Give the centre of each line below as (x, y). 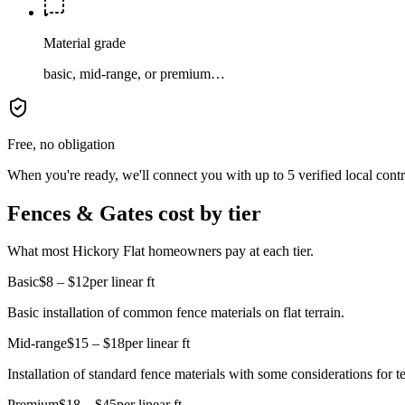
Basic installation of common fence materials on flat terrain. (176, 313)
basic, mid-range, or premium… (134, 73)
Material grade (85, 42)
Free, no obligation (61, 144)
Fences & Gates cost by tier (134, 213)
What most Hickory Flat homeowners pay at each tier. (160, 251)
